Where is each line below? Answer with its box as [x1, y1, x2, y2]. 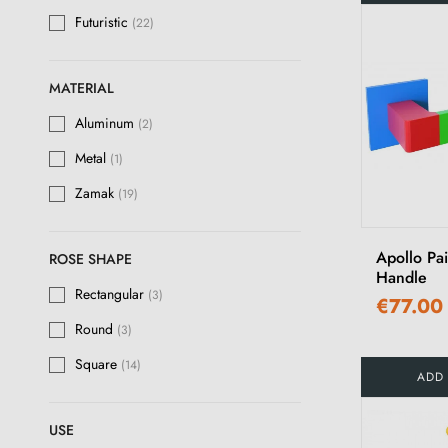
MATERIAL [49, 78, 114, 99]
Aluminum [75, 113, 138, 134]
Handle [375, 265, 427, 289]
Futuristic [75, 12, 132, 33]
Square [75, 354, 121, 375]
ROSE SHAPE [49, 249, 132, 270]
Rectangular [75, 284, 148, 305]
